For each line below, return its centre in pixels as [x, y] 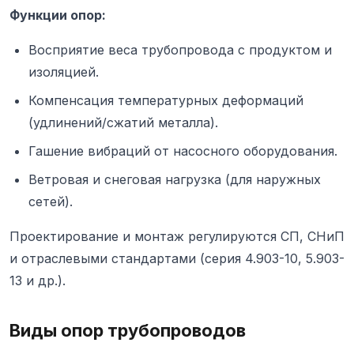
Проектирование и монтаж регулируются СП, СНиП [177, 237]
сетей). [51, 202]
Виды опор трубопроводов [128, 331]
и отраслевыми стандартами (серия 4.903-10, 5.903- [177, 259]
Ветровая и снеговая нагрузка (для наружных [175, 180]
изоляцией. [64, 72]
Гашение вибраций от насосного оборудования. [183, 151]
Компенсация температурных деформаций [166, 101]
